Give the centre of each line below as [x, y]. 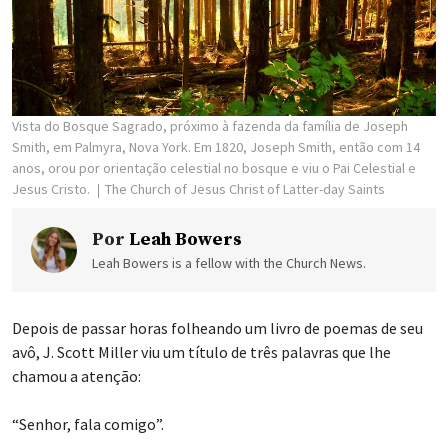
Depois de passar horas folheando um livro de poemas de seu [217, 328]
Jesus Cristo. [52, 189]
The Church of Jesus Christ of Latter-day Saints [245, 189]
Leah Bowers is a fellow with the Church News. [229, 263]
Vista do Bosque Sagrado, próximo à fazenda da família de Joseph [210, 126]
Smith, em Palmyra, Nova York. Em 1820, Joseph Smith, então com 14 [216, 147]
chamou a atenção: [76, 376]
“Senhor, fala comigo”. [88, 424]
